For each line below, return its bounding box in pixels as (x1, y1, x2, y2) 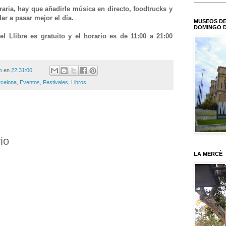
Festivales (43, 79, 68, 85)
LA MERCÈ (194, 150, 222, 157)
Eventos (20, 79, 40, 85)
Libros (71, 79, 86, 85)
